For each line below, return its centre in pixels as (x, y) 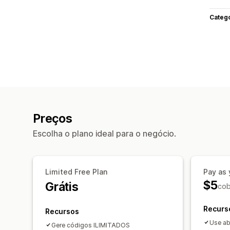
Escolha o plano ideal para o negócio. (104, 133)
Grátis (62, 187)
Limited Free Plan (76, 171)
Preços (53, 118)
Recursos (62, 211)
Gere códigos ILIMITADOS (91, 225)
